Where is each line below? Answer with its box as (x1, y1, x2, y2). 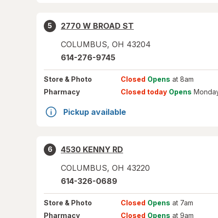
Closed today (120, 88, 167, 96)
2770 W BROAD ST (61, 21, 134, 31)
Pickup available (63, 107, 126, 117)
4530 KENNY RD (61, 145, 123, 154)
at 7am (170, 199, 193, 207)
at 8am (170, 75, 194, 83)
